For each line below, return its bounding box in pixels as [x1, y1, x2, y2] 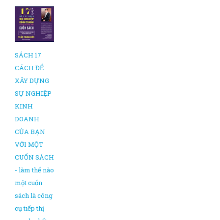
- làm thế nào [15, 165, 54, 174]
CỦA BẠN [15, 127, 45, 136]
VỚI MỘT [15, 140, 43, 149]
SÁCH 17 [15, 51, 41, 59]
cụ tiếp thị [15, 204, 44, 213]
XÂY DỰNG [15, 76, 49, 85]
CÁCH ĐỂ [15, 63, 44, 72]
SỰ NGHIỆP [15, 89, 52, 98]
